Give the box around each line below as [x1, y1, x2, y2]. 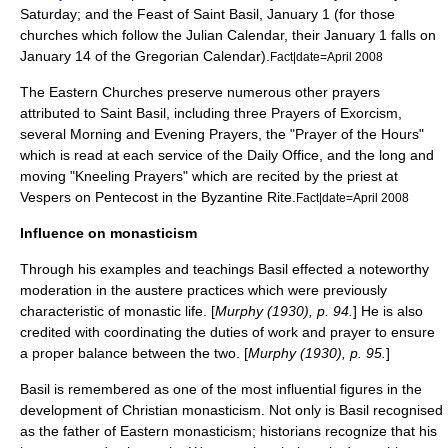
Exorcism [340, 105, 398, 121]
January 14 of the [20, 48, 135, 64]
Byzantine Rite [201, 189, 292, 205]
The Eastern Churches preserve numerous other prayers [20, 84, 380, 100]
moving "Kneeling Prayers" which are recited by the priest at [20, 168, 398, 184]
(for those [330, 6, 395, 22]
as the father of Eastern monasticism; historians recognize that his [20, 423, 437, 439]
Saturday [20, 6, 77, 22]
